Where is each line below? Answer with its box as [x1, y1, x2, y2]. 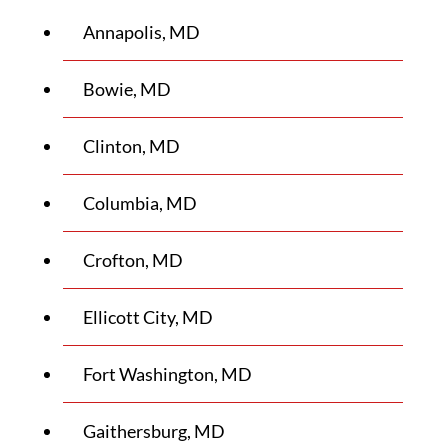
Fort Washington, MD [82, 363, 252, 385]
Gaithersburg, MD [82, 420, 225, 442]
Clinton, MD [82, 135, 180, 157]
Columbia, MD [82, 192, 197, 214]
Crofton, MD [82, 249, 183, 271]
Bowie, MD [82, 78, 171, 100]
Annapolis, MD [82, 21, 200, 43]
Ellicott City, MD [82, 306, 213, 328]
